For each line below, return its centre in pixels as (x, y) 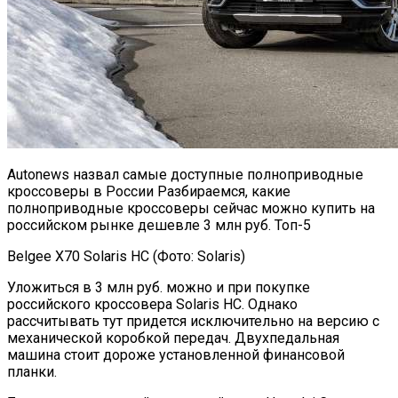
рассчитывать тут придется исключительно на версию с (193, 321)
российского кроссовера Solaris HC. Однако (152, 304)
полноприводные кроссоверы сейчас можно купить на (191, 208)
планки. (32, 371)
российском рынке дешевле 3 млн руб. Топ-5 (159, 225)
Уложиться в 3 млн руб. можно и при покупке (159, 287)
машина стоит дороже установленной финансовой (176, 354)
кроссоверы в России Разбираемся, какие (149, 191)
